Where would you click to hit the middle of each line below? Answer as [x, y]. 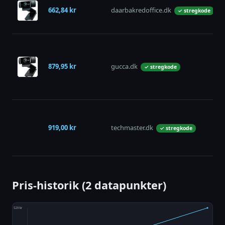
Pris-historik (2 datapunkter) [89, 185]
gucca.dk [124, 67]
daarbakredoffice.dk [141, 10]
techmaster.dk [132, 128]
